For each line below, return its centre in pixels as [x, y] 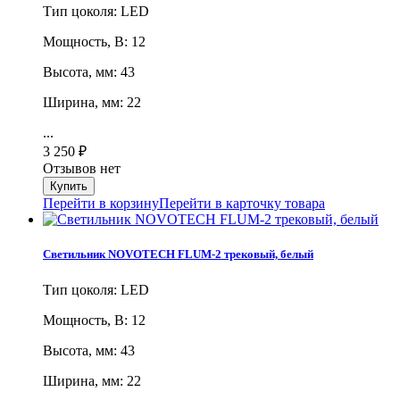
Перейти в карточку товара [242, 204]
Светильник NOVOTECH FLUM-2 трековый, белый [178, 254]
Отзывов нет [82, 169]
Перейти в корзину [101, 204]
